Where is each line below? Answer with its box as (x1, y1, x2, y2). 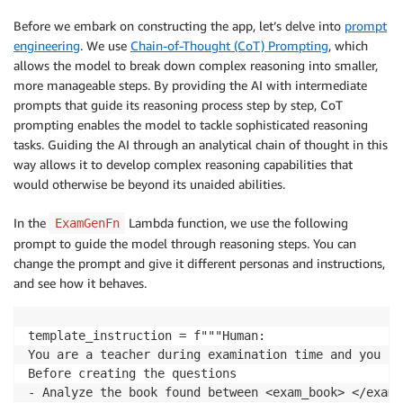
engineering (13, 37, 80, 53)
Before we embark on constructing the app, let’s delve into (13, 17, 345, 33)
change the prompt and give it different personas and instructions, (13, 255, 385, 271)
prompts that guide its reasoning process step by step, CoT (13, 96, 343, 112)
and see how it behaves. (13, 274, 147, 291)
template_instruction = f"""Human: (28, 327, 273, 343)
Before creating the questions (28, 365, 237, 381)
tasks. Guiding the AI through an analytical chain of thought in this (13, 136, 388, 152)
